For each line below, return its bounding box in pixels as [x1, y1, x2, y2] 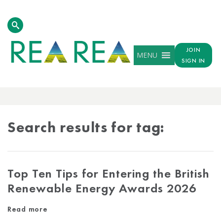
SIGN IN [182, 57, 205, 65]
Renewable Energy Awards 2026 [7, 180, 196, 196]
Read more [7, 204, 48, 214]
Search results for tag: [7, 118, 165, 137]
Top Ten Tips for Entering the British [7, 165, 210, 182]
